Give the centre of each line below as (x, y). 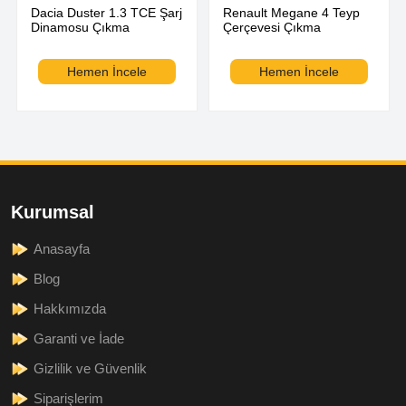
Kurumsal (53, 212)
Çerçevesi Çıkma (272, 27)
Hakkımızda (70, 308)
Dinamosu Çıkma (80, 27)
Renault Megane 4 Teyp (291, 12)
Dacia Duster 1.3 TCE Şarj (106, 12)
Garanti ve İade (79, 338)
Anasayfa (62, 248)
